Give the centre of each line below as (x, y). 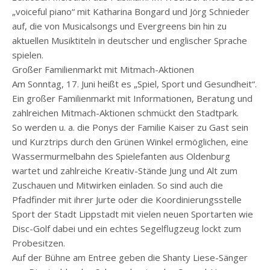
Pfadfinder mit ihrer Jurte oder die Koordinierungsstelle (127, 200)
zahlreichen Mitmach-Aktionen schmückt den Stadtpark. (125, 113)
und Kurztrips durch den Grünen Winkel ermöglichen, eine (130, 142)
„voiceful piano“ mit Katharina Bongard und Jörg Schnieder (131, 12)
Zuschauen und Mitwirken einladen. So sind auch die (118, 185)
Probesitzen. (39, 243)
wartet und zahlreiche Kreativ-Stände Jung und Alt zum (125, 171)
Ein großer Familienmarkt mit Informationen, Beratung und (132, 99)
